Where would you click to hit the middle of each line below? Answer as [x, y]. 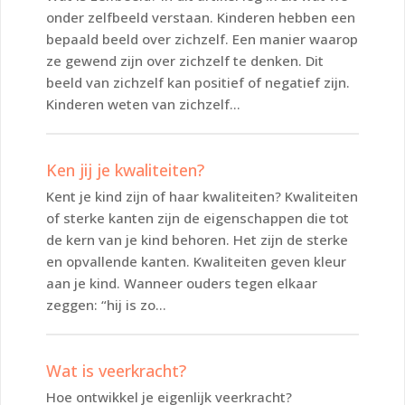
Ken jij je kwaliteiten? [125, 170]
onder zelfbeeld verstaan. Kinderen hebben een [201, 17]
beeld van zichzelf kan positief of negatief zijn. [198, 82]
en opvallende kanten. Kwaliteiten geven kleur [196, 261]
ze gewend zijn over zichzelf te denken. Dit [185, 60]
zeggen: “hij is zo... [106, 304]
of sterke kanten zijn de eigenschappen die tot [198, 217]
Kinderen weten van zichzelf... [143, 104]
